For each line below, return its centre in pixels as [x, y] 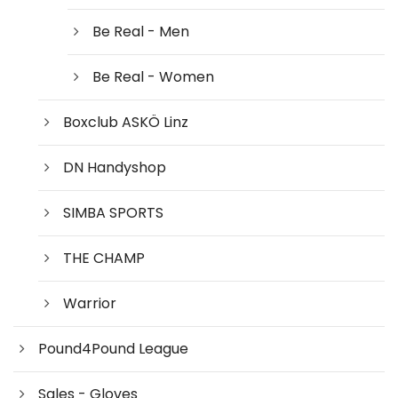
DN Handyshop [115, 167]
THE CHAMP [104, 258]
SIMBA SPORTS [113, 212]
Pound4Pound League [113, 348]
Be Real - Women [153, 76]
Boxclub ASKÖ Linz [126, 122]
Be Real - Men [141, 31]
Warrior [90, 303]
